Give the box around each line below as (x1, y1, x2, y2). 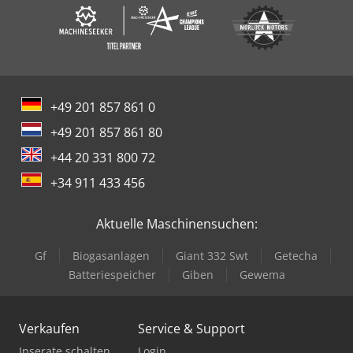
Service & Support (138, 319, 245, 337)
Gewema (239, 266, 285, 282)
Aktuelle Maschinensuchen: (95, 214, 258, 232)
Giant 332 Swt (176, 247, 248, 263)
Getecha (274, 247, 318, 263)
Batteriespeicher (68, 266, 156, 282)
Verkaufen (19, 319, 80, 337)
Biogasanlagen (72, 247, 150, 263)
